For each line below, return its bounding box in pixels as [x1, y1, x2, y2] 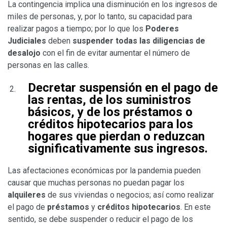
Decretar [28, 80, 79, 95]
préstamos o [123, 104, 193, 119]
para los [146, 117, 193, 131]
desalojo [8, 48, 41, 58]
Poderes [145, 23, 179, 33]
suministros [126, 92, 191, 107]
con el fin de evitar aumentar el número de [41, 48, 190, 58]
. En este [180, 202, 211, 212]
